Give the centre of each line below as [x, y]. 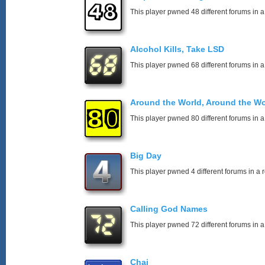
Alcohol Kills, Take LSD [177, 49]
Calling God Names [169, 209]
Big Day [146, 156]
